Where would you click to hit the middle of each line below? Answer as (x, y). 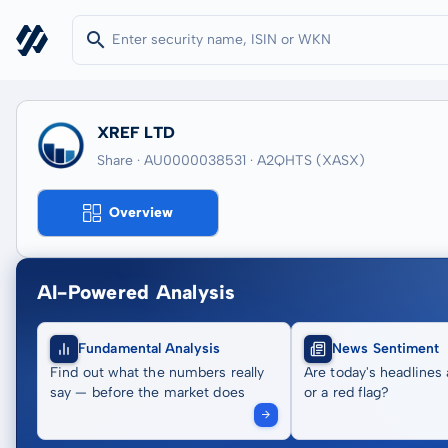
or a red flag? (347, 392)
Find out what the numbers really (157, 372)
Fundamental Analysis (149, 348)
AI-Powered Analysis (136, 292)
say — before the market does (147, 392)
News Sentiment (386, 348)
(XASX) (340, 160)
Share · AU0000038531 (171, 160)
